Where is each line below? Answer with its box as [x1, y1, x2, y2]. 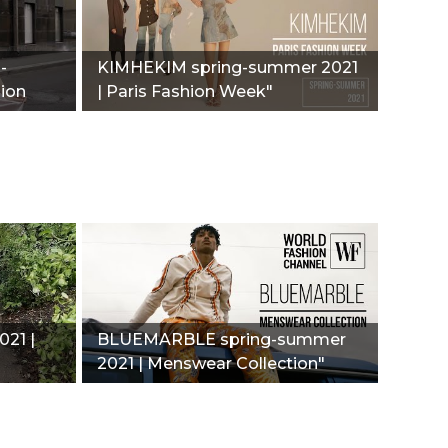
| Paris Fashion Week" [96, 81, 273, 101]
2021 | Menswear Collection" [96, 353, 325, 373]
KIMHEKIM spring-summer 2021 [96, 57, 358, 77]
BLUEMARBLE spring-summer [96, 329, 346, 349]
